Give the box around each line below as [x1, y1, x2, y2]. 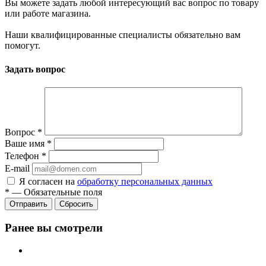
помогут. [5, 40, 40, 51]
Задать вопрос [5, 64, 65, 74]
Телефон [5, 150, 42, 161]
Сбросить [59, 199, 93, 208]
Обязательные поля [24, 186, 102, 197]
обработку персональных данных [77, 176, 213, 186]
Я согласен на [19, 176, 77, 186]
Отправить [9, 199, 47, 208]
